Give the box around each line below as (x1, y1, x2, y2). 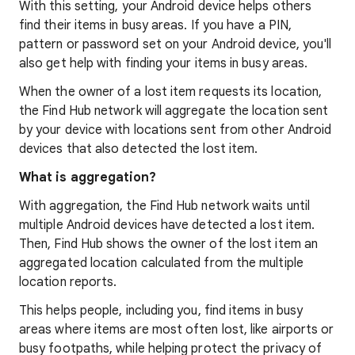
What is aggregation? (19, 170, 156, 185)
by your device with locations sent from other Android (19, 122, 332, 138)
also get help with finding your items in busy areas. (19, 55, 308, 71)
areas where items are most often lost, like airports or (19, 322, 334, 338)
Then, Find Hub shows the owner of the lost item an (19, 236, 318, 252)
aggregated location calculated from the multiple (19, 255, 303, 271)
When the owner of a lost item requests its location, (19, 84, 323, 100)
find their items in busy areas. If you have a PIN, (19, 17, 292, 33)
